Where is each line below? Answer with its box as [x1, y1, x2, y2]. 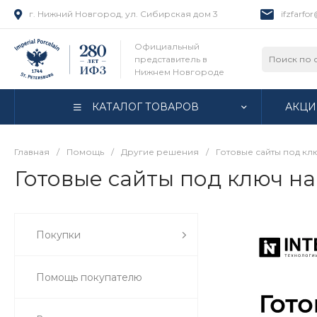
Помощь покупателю [36, 271, 142, 284]
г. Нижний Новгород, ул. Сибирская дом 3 [29, 8, 218, 19]
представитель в [134, 53, 207, 64]
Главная [14, 146, 50, 157]
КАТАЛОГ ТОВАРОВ [91, 100, 199, 113]
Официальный [134, 40, 200, 52]
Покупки [36, 229, 81, 241]
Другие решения [121, 146, 199, 157]
